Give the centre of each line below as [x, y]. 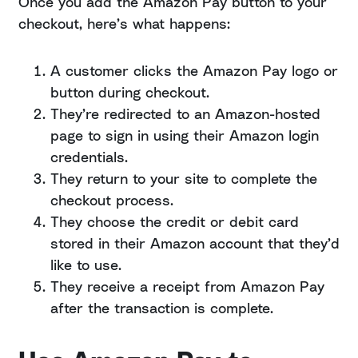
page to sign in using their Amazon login [185, 135]
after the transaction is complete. [162, 308]
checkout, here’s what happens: [124, 24]
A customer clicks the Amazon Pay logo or [194, 71]
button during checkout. [130, 92]
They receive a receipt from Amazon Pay [187, 286]
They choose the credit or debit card [175, 222]
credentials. [89, 157]
